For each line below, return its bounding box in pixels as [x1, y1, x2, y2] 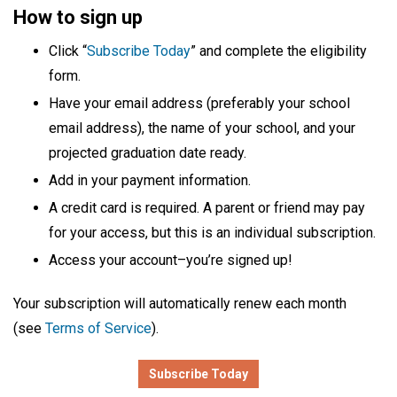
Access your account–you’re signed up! [49, 252, 292, 269]
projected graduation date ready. [49, 144, 246, 162]
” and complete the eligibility [191, 43, 367, 60]
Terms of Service [45, 320, 152, 338]
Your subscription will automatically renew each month [13, 295, 346, 313]
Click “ [49, 43, 87, 60]
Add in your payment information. [49, 172, 251, 190]
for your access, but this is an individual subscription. [49, 224, 376, 242]
